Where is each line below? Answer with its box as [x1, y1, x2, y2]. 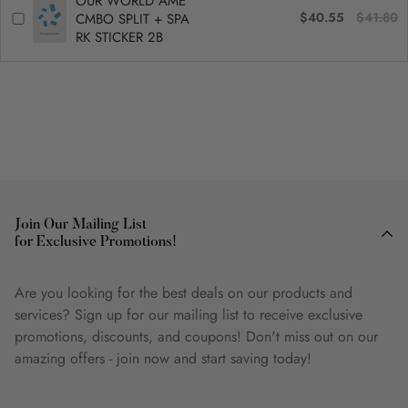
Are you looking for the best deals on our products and [15, 282, 352, 304]
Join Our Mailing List [15, 218, 147, 233]
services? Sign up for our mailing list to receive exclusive [15, 304, 362, 326]
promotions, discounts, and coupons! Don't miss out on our [15, 326, 378, 348]
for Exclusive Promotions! [15, 235, 177, 250]
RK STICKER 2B [75, 27, 163, 48]
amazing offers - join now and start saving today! [15, 348, 311, 370]
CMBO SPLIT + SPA [75, 9, 189, 30]
